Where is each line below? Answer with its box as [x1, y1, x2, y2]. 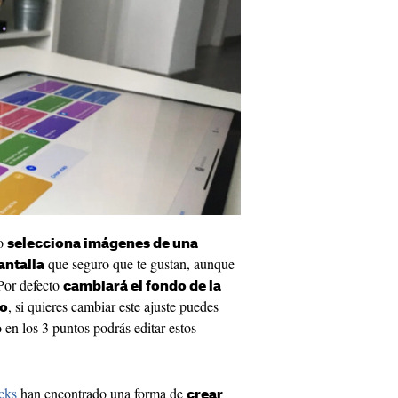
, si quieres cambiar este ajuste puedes [8, 297, 219, 316]
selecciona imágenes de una [7, 237, 198, 251]
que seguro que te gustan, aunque [44, 254, 235, 274]
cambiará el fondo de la [63, 280, 221, 294]
